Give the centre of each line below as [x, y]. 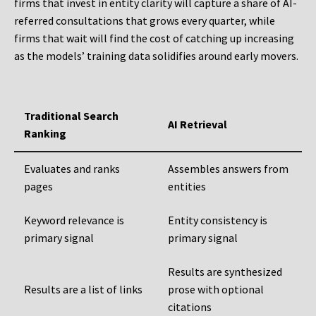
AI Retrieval [197, 124]
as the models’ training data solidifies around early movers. [156, 56]
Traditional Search [71, 116]
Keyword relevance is [74, 220]
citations [190, 307]
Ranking [45, 134]
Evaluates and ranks [72, 169]
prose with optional [216, 290]
